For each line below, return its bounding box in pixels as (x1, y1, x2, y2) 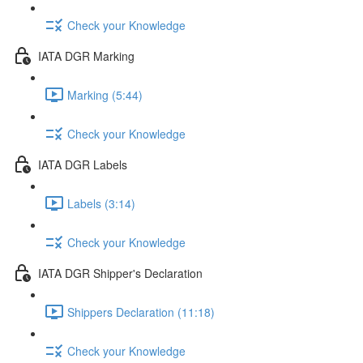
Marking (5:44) (67, 86, 143, 103)
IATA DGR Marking (38, 47, 135, 64)
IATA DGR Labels (38, 156, 127, 173)
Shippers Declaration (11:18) (67, 303, 215, 320)
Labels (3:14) (67, 194, 135, 211)
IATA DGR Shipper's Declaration (38, 264, 203, 281)
